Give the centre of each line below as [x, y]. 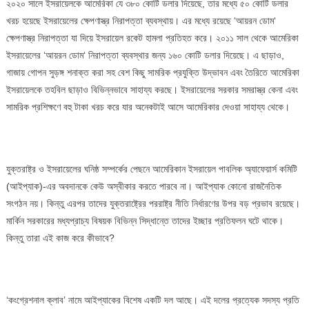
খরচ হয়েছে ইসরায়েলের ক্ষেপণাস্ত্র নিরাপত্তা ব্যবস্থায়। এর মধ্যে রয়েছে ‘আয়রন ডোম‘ [141, 20]
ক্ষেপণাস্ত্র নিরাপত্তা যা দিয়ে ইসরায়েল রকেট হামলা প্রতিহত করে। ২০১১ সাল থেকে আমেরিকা [152, 38]
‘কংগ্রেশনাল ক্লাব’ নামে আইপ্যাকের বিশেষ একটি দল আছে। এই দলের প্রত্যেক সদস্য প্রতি [152, 300]
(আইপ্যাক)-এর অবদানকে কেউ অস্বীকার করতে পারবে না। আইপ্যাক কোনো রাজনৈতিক [143, 186]
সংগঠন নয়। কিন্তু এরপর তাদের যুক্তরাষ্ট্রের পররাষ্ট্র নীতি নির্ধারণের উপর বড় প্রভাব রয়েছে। [153, 203]
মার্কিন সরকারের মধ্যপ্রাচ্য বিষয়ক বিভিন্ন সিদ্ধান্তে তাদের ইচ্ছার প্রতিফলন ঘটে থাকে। [144, 220]
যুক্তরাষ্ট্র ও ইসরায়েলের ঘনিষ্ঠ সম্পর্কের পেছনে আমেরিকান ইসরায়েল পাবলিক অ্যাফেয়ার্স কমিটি [151, 169]
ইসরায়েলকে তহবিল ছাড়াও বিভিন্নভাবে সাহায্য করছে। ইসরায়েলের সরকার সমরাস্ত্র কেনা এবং [152, 89]
